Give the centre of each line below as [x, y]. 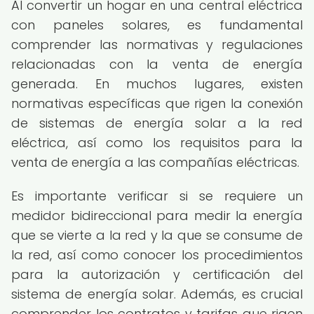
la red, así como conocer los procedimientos [157, 255]
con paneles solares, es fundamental [157, 25]
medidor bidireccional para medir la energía [157, 216]
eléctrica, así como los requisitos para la [157, 143]
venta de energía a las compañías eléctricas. [155, 162]
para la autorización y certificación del [157, 274]
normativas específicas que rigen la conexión [157, 103]
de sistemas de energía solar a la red [157, 123]
